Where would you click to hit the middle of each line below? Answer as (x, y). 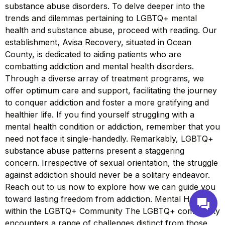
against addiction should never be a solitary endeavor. (107, 175)
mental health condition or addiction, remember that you (113, 127)
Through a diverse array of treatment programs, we (104, 79)
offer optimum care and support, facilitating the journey (111, 91)
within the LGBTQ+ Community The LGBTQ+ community (113, 211)
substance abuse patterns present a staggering (95, 151)
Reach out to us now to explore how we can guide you (110, 187)
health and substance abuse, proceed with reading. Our (111, 30)
